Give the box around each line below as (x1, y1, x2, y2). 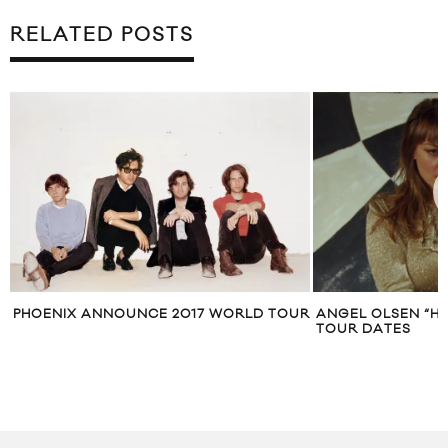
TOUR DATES (316, 321, 411, 338)
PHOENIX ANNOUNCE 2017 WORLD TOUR (13, 306, 310, 323)
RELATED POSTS (10, 23, 194, 48)
